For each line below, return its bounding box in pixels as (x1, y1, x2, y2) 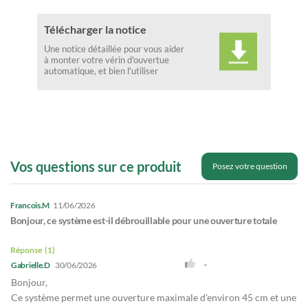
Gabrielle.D (11, 259, 50, 270)
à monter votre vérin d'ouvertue (44, 54, 169, 66)
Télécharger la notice (44, 23, 146, 36)
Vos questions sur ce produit (10, 157, 181, 175)
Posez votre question (212, 160, 287, 171)
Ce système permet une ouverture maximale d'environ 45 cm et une (11, 291, 296, 303)
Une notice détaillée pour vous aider (44, 43, 184, 55)
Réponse (10, 244, 42, 255)
